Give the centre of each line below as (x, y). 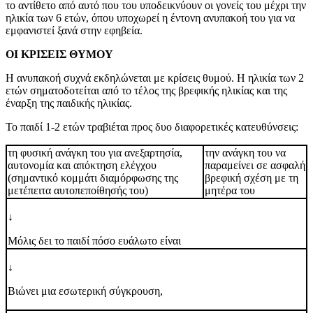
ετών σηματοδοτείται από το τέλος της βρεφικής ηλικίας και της (146, 91)
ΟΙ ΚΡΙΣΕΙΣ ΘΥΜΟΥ (59, 54)
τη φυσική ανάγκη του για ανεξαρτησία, (95, 153)
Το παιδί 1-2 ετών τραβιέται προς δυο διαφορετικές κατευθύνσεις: (152, 127)
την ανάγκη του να (245, 153)
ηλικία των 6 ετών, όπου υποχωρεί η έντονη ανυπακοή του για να (150, 18)
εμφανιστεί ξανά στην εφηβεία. (74, 31)
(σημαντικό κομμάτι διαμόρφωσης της (93, 178)
